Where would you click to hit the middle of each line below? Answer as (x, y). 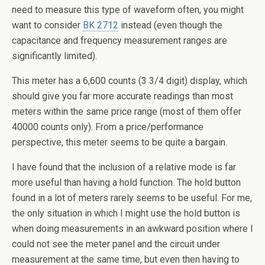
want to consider (47, 25)
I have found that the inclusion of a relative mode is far (124, 167)
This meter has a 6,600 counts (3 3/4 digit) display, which (130, 81)
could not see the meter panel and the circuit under (116, 244)
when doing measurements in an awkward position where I (132, 229)
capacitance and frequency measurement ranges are (119, 41)
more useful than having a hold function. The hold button (126, 183)
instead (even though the (170, 25)
